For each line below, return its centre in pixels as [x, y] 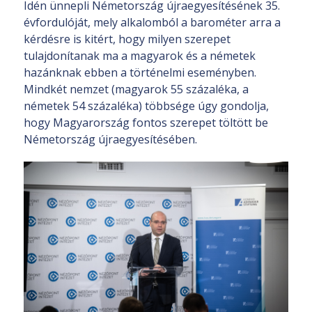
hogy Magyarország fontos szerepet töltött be [146, 122]
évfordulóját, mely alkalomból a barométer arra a [152, 22]
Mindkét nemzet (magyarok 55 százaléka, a [136, 89]
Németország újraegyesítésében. [110, 139]
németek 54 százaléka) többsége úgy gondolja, [146, 106]
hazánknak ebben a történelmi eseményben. [140, 72]
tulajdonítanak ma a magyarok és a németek [140, 55]
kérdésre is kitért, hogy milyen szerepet [127, 39]
